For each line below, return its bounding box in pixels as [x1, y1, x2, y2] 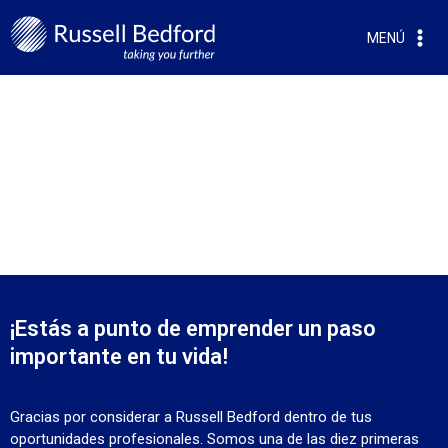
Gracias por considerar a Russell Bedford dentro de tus [10, 408, 372, 426]
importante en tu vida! [10, 344, 228, 369]
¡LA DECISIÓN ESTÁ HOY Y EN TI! [10, 230, 333, 255]
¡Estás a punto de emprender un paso [10, 316, 376, 341]
